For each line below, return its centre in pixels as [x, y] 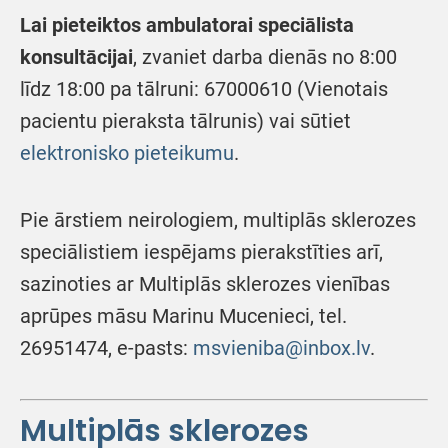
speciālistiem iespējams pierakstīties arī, [201, 252]
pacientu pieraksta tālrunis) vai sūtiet [185, 121]
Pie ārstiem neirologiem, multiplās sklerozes [218, 220]
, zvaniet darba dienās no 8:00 [265, 57]
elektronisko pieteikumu [127, 153]
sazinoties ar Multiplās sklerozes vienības [205, 284]
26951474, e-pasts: [106, 348]
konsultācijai [76, 57]
